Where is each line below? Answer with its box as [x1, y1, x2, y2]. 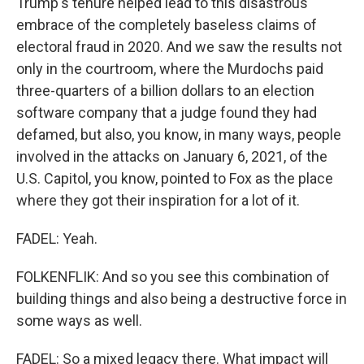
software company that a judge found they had [16, 104, 317, 121]
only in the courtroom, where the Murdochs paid [16, 60, 323, 77]
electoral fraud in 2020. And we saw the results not [16, 38, 342, 55]
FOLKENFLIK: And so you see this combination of [16, 268, 330, 285]
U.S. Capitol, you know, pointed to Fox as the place [16, 170, 333, 187]
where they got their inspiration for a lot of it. [16, 192, 300, 209]
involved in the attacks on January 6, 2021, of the [16, 148, 327, 165]
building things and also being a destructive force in [16, 290, 347, 307]
